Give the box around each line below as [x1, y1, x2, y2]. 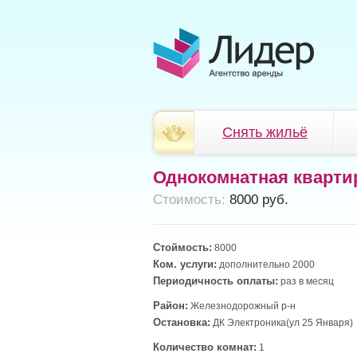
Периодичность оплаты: [153, 275, 278, 287]
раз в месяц [278, 276, 334, 287]
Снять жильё [222, 124, 308, 140]
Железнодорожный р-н [188, 300, 296, 312]
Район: [153, 300, 188, 312]
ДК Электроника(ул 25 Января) [210, 317, 353, 328]
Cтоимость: [153, 192, 226, 207]
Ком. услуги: [153, 258, 217, 270]
